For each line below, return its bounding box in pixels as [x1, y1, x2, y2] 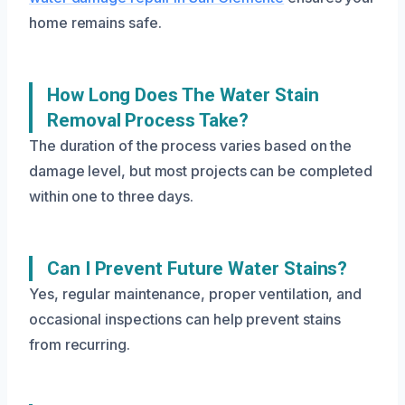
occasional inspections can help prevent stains [29, 310, 342, 328]
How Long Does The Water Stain [47, 84, 319, 106]
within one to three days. [29, 187, 193, 205]
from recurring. [29, 335, 130, 353]
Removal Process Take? [47, 109, 250, 131]
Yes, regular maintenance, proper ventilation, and [29, 285, 363, 303]
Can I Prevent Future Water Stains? [47, 258, 348, 279]
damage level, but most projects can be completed [29, 162, 373, 180]
